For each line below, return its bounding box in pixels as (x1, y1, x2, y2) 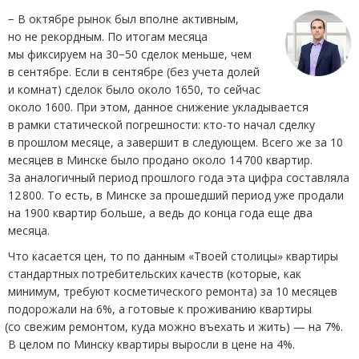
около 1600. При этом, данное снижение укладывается (8, 99, 309, 115)
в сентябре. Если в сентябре (8, 63, 163, 79)
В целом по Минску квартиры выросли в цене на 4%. (8, 336, 295, 352)
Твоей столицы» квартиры (194, 248, 338, 264)
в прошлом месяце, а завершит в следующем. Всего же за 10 (8, 134, 343, 150)
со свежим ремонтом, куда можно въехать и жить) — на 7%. (7, 318, 343, 334)
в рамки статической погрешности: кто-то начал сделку (8, 116, 315, 132)
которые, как (230, 265, 301, 281)
